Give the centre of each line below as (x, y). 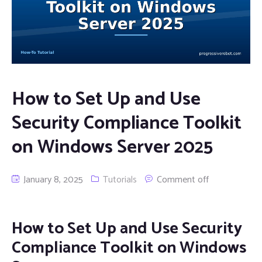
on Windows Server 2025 (112, 147)
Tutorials (120, 180)
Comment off (183, 180)
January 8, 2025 (52, 180)
